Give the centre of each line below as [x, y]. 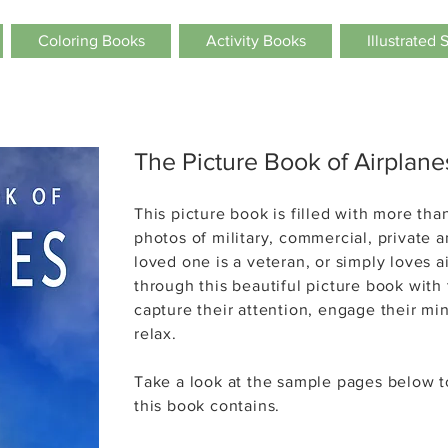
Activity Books [255, 40]
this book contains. [207, 405]
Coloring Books [91, 40]
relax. [155, 333]
